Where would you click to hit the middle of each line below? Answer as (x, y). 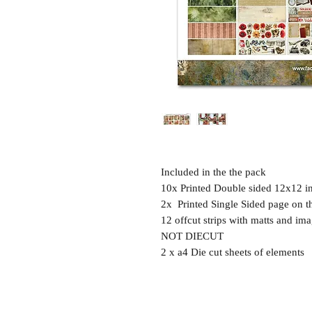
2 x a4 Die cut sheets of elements (233, 252)
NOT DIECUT (192, 236)
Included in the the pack (215, 172)
